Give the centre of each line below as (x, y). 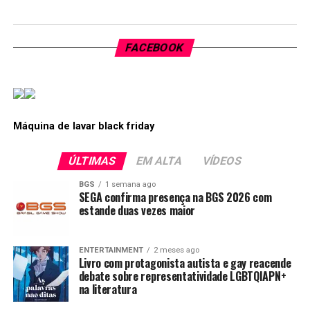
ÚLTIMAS (92, 161)
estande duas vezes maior (137, 210)
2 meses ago (176, 250)
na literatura (108, 289)
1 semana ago (130, 184)
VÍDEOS (222, 161)
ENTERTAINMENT (111, 250)
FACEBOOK (155, 47)
